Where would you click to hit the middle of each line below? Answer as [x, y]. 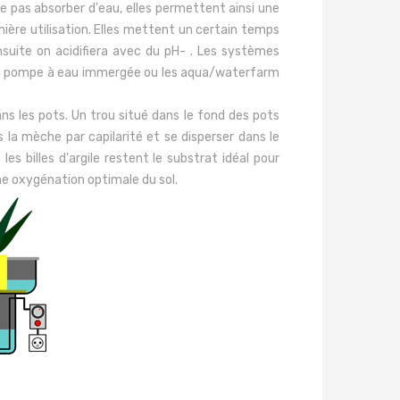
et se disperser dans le [211, 137]
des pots [252, 116]
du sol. [158, 180]
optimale [112, 180]
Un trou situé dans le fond [148, 116]
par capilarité [102, 137]
